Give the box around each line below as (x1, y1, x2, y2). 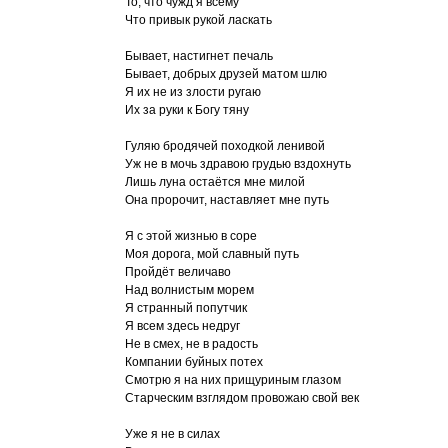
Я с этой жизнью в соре (125, 229, 257, 243)
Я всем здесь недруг (125, 319, 240, 333)
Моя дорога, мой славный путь (125, 247, 299, 261)
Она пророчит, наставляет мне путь (125, 193, 329, 207)
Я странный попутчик (125, 301, 247, 315)
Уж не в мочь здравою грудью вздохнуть (125, 157, 351, 171)
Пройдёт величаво (125, 265, 231, 279)
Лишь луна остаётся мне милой (125, 175, 305, 189)
